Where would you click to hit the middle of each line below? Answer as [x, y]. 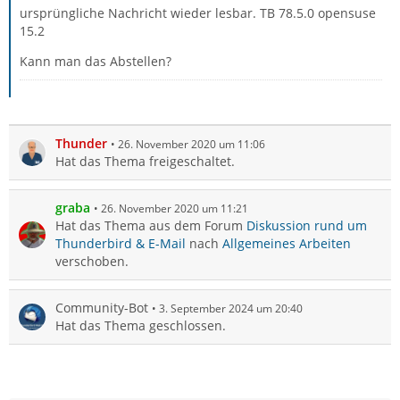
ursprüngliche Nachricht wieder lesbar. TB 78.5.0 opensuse [198, 13]
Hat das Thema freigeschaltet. [145, 161]
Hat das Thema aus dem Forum [151, 225]
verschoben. [92, 261]
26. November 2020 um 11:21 [175, 208]
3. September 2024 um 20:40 [231, 308]
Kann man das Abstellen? [96, 61]
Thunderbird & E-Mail [121, 243]
